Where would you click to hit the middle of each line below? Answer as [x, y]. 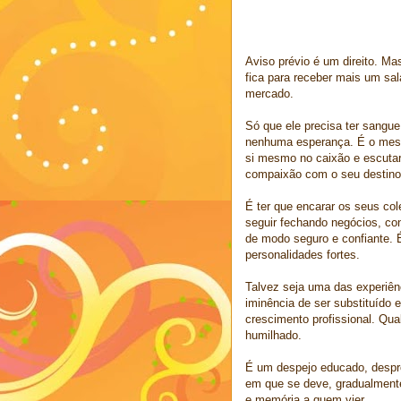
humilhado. [273, 335]
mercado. [269, 93]
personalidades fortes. [303, 254]
